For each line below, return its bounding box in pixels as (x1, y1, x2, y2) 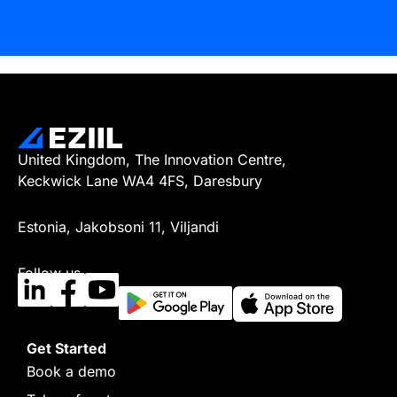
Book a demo (27, 362, 116, 380)
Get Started (27, 339, 106, 357)
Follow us (18, 264, 81, 282)
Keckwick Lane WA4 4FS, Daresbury (18, 172, 262, 190)
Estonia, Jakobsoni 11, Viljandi (18, 218, 219, 236)
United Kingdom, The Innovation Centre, (18, 151, 286, 168)
